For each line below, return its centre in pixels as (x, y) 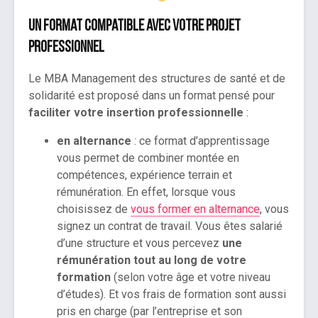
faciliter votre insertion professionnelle (136, 113)
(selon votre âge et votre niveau (191, 278)
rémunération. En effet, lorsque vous (146, 192)
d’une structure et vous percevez (139, 243)
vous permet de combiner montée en (148, 158)
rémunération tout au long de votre (152, 261)
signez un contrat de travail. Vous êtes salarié (170, 226)
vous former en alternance (195, 209)
